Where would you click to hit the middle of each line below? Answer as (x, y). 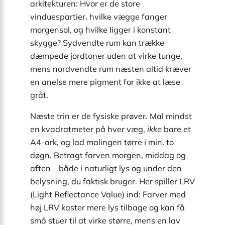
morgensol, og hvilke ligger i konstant (100, 30)
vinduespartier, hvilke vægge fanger (99, 17)
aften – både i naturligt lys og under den (106, 168)
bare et (176, 129)
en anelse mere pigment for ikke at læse (105, 82)
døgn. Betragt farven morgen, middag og (108, 155)
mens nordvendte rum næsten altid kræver (111, 69)
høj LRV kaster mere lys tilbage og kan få (107, 208)
